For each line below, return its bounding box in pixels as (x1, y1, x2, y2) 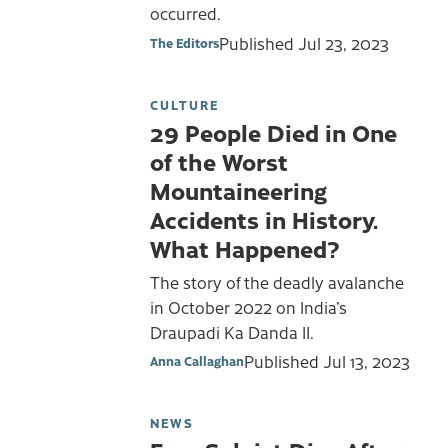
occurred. (150, 2, 221, 25)
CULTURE (150, 96, 219, 114)
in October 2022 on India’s (150, 295, 347, 318)
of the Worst (150, 145, 288, 178)
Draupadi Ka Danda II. (150, 320, 314, 343)
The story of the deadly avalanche (150, 270, 404, 293)
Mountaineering (150, 174, 327, 207)
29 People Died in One (150, 116, 397, 149)
